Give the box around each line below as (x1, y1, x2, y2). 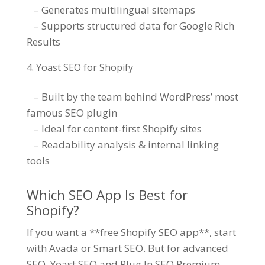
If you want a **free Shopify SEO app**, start (26, 225, 236, 240)
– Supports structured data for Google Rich (26, 19, 234, 33)
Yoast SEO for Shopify (35, 61, 133, 75)
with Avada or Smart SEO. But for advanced (26, 241, 228, 256)
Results (26, 35, 60, 49)
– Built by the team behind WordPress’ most (26, 90, 238, 104)
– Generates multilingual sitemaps (26, 3, 195, 17)
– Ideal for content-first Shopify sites (26, 122, 202, 136)
